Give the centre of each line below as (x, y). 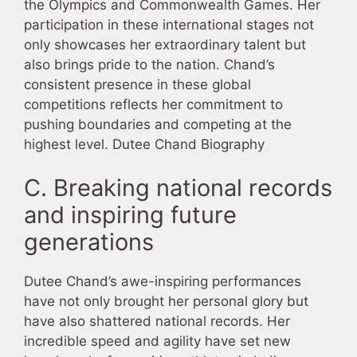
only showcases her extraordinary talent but (165, 44)
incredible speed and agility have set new (157, 341)
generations (89, 242)
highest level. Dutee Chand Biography (144, 144)
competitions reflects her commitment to (153, 104)
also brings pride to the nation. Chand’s (149, 64)
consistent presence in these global (137, 84)
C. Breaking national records (178, 188)
